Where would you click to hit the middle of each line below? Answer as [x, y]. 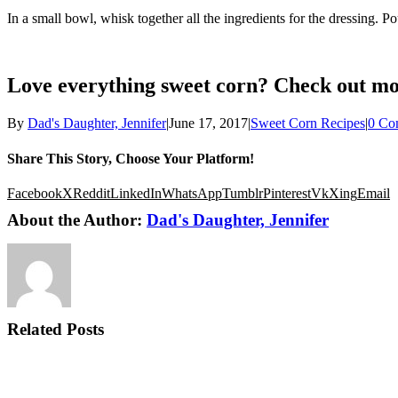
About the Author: [77, 219]
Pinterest [287, 193]
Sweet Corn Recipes [308, 123]
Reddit [92, 193]
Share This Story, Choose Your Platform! [131, 158]
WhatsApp [192, 193]
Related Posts [56, 329]
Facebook [35, 193]
